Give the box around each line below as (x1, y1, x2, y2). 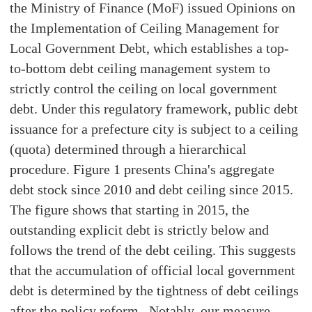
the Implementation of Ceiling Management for (10, 19, 280, 36)
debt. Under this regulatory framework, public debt (10, 100, 299, 116)
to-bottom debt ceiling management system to (10, 60, 271, 76)
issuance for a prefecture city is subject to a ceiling (10, 120, 299, 136)
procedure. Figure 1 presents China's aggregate (10, 161, 275, 177)
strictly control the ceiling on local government (10, 80, 278, 96)
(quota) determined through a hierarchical (10, 141, 247, 157)
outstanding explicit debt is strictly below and (10, 221, 270, 237)
